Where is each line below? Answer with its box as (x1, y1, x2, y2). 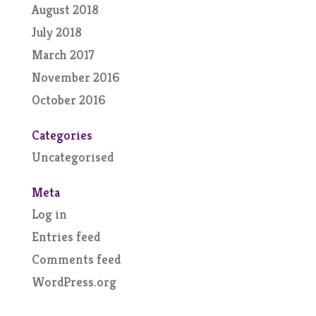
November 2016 (31, 69, 120, 85)
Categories (31, 127, 92, 143)
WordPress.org (31, 274, 116, 290)
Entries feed (31, 229, 100, 245)
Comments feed (31, 251, 121, 267)
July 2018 (31, 24, 82, 40)
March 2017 (31, 47, 95, 63)
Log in (31, 206, 67, 222)
